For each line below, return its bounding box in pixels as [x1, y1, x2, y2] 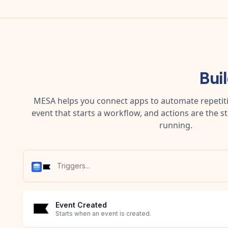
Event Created [55, 201, 107, 210]
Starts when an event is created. [55, 210, 151, 218]
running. [159, 119, 192, 131]
